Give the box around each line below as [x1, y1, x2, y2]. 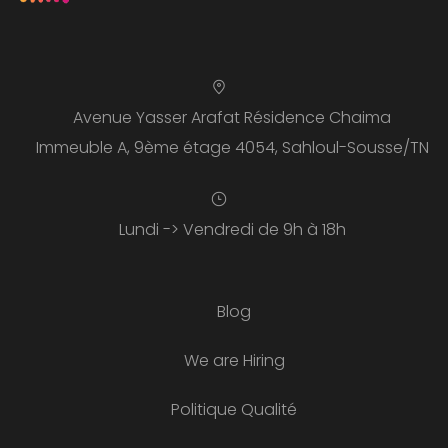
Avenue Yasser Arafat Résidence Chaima [73, 106, 391, 130]
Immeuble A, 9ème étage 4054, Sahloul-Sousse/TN [35, 136, 429, 160]
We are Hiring [183, 349, 285, 373]
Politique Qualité [171, 398, 297, 422]
